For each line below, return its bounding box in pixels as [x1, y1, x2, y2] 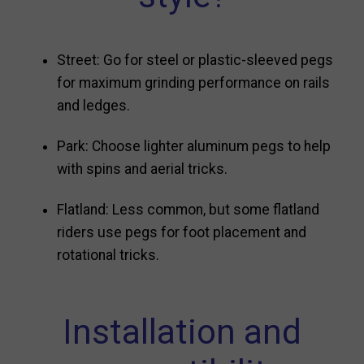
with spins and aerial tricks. [57, 160, 227, 177]
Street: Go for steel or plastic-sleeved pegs [57, 51, 333, 68]
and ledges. [57, 97, 130, 114]
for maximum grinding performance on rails [57, 74, 330, 91]
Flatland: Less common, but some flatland [57, 201, 319, 219]
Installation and [63, 312, 301, 353]
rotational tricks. [57, 247, 159, 264]
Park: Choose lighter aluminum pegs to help [57, 137, 331, 154]
